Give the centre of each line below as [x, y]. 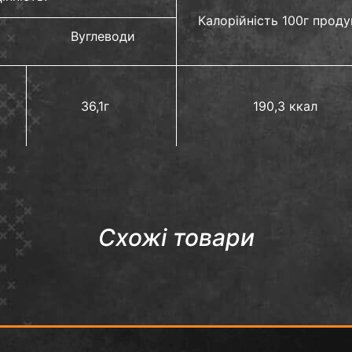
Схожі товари [176, 237]
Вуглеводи [103, 36]
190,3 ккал [285, 106]
